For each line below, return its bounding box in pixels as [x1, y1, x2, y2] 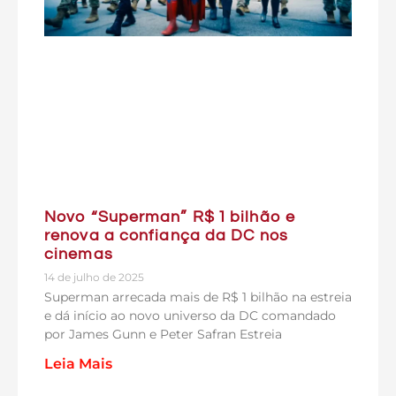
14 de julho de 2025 [44, 270, 144, 284]
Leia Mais [44, 355, 112, 372]
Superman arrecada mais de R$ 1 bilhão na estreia [44, 289, 352, 305]
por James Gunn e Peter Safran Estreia [44, 326, 282, 342]
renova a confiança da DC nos [44, 227, 288, 244]
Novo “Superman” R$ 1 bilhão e [44, 209, 295, 225]
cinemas [44, 246, 113, 263]
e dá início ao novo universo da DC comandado [44, 308, 336, 324]
